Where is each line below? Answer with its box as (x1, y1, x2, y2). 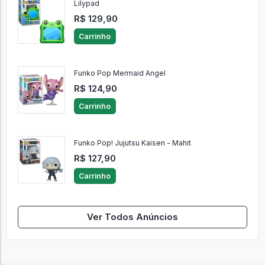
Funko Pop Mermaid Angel (73, 69, 166, 78)
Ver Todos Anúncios (87, 211, 178, 222)
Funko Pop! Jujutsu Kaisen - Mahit (73, 138, 191, 148)
